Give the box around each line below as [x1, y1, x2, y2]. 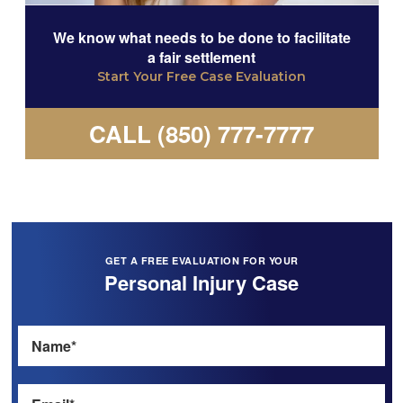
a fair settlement [148, 47, 255, 68]
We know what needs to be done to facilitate [52, 27, 351, 49]
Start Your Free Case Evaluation [97, 68, 306, 85]
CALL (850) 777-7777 [89, 117, 314, 151]
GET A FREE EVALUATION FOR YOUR [104, 254, 299, 268]
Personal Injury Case [104, 268, 299, 298]
